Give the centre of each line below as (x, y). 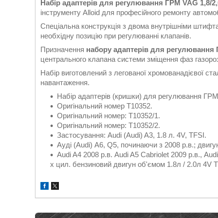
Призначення (63, 49)
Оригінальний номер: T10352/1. (109, 116)
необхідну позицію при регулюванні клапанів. (116, 36)
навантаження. (65, 82)
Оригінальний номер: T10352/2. (109, 125)
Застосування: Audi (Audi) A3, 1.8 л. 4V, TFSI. (132, 135)
